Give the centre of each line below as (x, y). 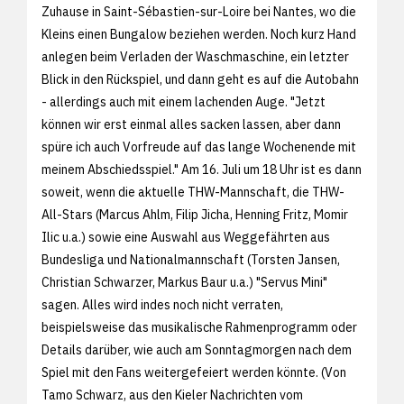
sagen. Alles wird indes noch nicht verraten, (162, 304)
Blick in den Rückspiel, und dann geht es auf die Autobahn (200, 79)
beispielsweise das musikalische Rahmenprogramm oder (199, 327)
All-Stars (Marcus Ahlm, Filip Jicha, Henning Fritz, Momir (195, 214)
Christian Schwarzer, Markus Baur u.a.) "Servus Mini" (184, 282)
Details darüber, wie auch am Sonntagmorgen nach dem (197, 349)
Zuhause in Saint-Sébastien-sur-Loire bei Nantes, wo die (199, 11)
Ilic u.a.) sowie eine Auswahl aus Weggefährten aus (186, 237)
